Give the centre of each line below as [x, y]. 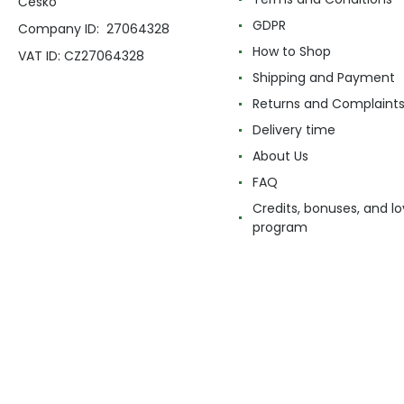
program [280, 227]
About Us [280, 156]
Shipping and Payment [324, 77]
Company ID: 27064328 [94, 28]
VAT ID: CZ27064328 [81, 55]
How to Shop [292, 51]
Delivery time [294, 129]
